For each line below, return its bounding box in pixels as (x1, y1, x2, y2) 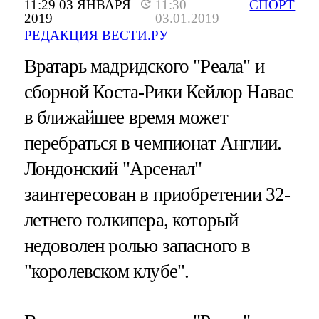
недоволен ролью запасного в (23, 235, 251, 257)
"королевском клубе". (23, 261, 189, 283)
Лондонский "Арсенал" (23, 158, 202, 180)
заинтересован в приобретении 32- (23, 184, 291, 206)
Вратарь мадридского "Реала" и (23, 56, 264, 78)
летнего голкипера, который (23, 209, 239, 231)
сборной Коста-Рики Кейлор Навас (23, 81, 293, 103)
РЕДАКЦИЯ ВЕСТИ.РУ (23, 28, 168, 43)
